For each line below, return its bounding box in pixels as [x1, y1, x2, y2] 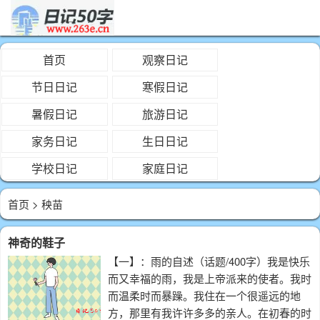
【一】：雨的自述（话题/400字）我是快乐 [108, 254, 310, 269]
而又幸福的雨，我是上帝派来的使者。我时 [108, 271, 311, 286]
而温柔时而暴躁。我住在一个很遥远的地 [108, 288, 301, 303]
